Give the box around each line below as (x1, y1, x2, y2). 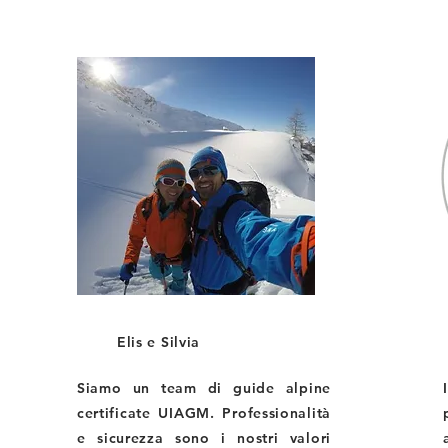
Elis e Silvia (116, 333, 201, 351)
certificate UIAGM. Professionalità (76, 404, 331, 422)
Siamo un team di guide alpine (76, 379, 331, 397)
